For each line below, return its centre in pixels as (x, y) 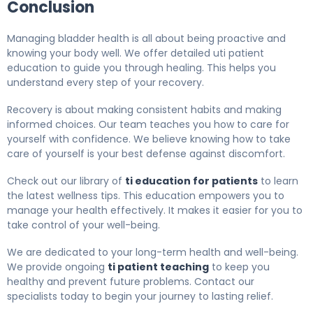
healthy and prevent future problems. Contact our (131, 282)
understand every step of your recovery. (105, 83)
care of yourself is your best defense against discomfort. (146, 154)
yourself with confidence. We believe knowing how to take (149, 139)
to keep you (239, 267)
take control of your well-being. (83, 225)
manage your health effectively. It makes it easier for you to (155, 211)
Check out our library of (66, 181)
